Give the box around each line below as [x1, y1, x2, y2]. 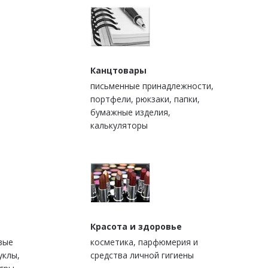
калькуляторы [90, 120, 148, 132]
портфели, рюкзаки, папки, [90, 93, 200, 105]
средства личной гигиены [90, 249, 194, 261]
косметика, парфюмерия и [90, 236, 198, 248]
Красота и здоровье [90, 221, 182, 233]
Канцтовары [90, 65, 147, 77]
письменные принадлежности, [90, 80, 214, 92]
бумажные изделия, [90, 106, 170, 118]
